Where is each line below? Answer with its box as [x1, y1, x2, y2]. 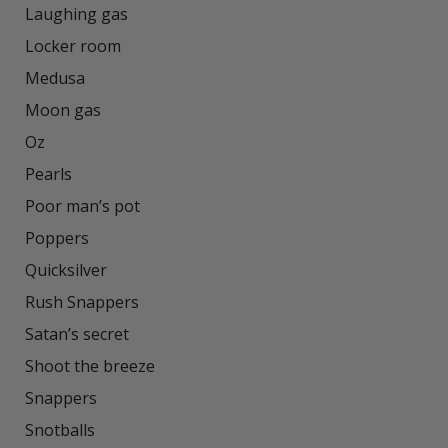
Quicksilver [25, 259, 107, 282]
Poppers [25, 227, 89, 250]
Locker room [25, 35, 121, 58]
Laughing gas [25, 3, 128, 26]
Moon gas [25, 99, 101, 122]
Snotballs [25, 419, 95, 442]
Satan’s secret [25, 323, 129, 346]
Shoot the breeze [25, 355, 155, 378]
